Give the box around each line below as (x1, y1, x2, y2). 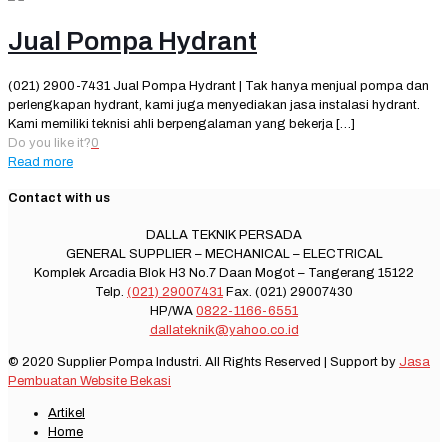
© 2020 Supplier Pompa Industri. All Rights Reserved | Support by (8, 354, 399, 369)
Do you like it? (8, 136, 91, 151)
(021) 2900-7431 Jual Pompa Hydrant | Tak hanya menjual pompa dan (8, 79, 429, 94)
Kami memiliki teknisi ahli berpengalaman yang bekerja (8, 117, 333, 132)
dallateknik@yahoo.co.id (149, 322, 299, 337)
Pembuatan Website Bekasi (8, 373, 171, 388)
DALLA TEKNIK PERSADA (146, 227, 302, 242)
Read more (8, 155, 73, 170)
